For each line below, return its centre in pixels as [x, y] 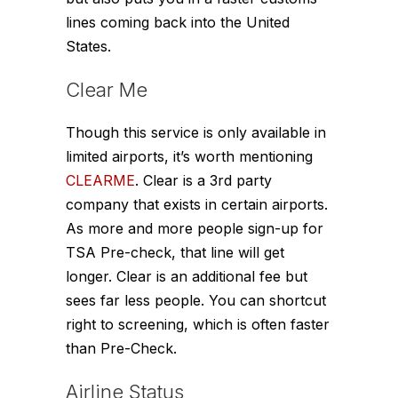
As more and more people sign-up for [195, 228]
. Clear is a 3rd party [203, 180]
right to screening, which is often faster [198, 324]
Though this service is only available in [196, 132]
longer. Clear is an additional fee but [187, 276]
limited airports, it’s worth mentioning [189, 156]
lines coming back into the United [178, 22]
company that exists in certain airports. [197, 204]
